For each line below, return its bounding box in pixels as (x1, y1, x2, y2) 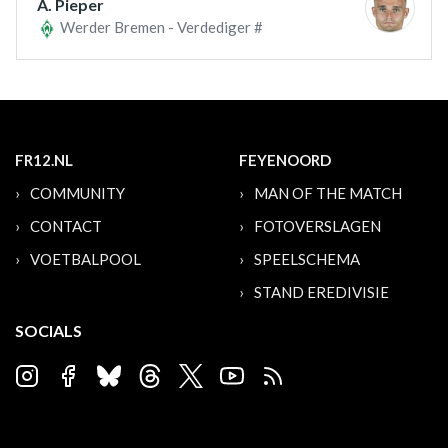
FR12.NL (15, 151, 73, 170)
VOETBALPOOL (30, 250, 141, 269)
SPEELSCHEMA (254, 250, 360, 269)
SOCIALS (15, 321, 82, 341)
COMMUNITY (30, 184, 125, 203)
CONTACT (30, 217, 102, 236)
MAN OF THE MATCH (254, 184, 402, 203)
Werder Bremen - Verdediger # (57, 18, 263, 37)
